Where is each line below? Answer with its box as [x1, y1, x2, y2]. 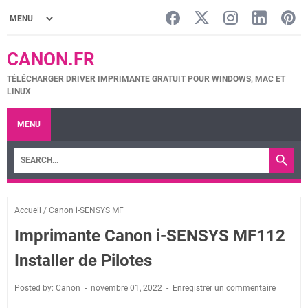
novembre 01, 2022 [91, 283, 164, 293]
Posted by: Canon [14, 283, 82, 293]
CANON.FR [7, 49, 95, 69]
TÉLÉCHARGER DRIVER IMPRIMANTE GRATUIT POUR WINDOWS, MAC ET [7, 74, 285, 84]
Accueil [14, 206, 41, 215]
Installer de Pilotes [14, 251, 152, 270]
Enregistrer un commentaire [173, 283, 276, 293]
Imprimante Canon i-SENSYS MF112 [14, 226, 285, 245]
